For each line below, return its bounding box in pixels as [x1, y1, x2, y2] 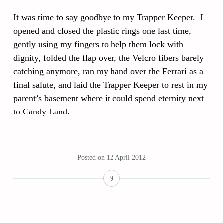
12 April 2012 [107, 153, 146, 161]
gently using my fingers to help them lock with [13, 39, 183, 49]
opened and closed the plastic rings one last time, [13, 26, 191, 36]
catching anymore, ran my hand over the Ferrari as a [13, 66, 203, 76]
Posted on [77, 153, 107, 161]
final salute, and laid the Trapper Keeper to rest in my [13, 80, 208, 90]
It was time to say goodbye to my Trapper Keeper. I [13, 12, 203, 22]
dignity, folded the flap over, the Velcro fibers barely [13, 53, 204, 63]
